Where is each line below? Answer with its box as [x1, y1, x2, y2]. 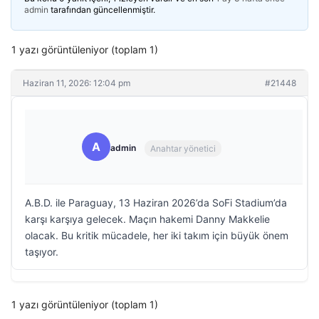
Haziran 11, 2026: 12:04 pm [23, 78, 130, 88]
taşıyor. [25, 246, 58, 258]
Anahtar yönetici [150, 142, 216, 154]
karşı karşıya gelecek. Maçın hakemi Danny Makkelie [25, 213, 270, 225]
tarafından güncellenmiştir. [48, 4, 155, 15]
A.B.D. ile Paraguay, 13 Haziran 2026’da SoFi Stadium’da [25, 197, 287, 209]
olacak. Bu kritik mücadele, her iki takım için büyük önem [25, 229, 288, 241]
